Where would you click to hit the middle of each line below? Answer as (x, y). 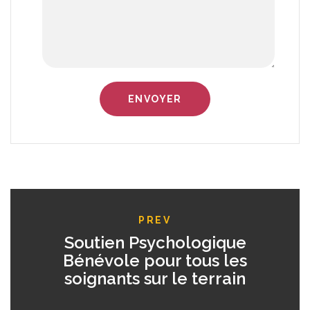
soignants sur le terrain (155, 279)
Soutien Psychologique (155, 243)
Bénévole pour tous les (155, 261)
